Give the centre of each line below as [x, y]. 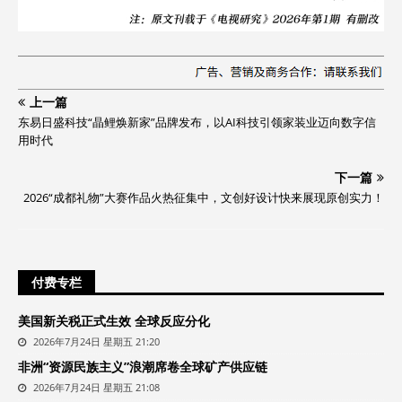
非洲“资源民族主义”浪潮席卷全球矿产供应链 [143, 367]
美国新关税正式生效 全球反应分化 [114, 321]
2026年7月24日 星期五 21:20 [95, 342]
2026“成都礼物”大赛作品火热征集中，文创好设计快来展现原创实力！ [204, 198]
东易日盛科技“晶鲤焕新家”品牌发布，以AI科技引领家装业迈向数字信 [197, 122]
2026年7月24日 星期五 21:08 [95, 388]
